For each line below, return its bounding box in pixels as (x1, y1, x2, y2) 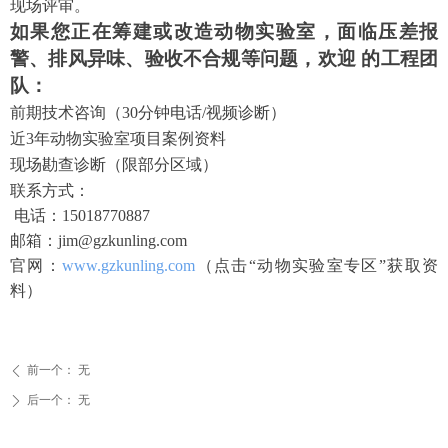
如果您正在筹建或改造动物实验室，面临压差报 (10, 20, 438, 42)
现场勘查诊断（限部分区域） (10, 155, 218, 173)
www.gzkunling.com (62, 256, 196, 274)
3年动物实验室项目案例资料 (26, 129, 226, 147)
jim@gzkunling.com (58, 231, 187, 249)
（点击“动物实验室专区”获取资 (195, 256, 439, 274)
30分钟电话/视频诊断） (122, 103, 286, 121)
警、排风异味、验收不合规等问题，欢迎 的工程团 (10, 47, 438, 69)
